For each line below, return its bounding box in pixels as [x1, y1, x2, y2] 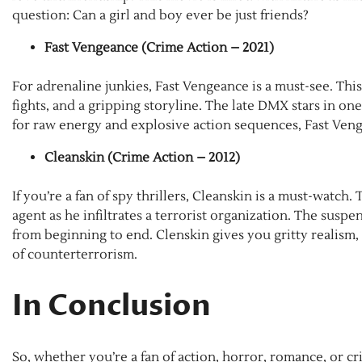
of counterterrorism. [12, 246, 137, 263]
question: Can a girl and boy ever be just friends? [12, 7, 309, 24]
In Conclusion [12, 286, 211, 326]
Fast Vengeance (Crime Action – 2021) [44, 40, 274, 57]
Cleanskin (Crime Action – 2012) [44, 149, 240, 166]
